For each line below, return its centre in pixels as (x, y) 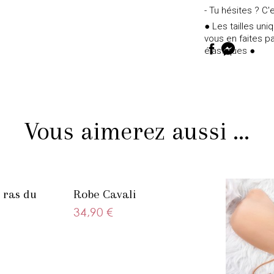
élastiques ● (229, 51)
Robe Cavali (105, 194)
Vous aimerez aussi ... (137, 131)
